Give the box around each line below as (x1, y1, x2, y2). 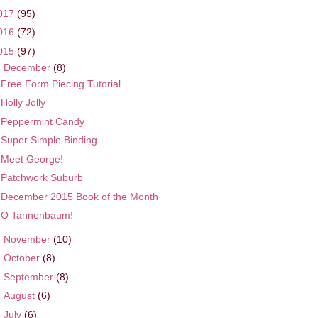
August (3, 290, 38, 302)
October (3, 252, 43, 264)
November (3, 233, 53, 245)
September (3, 270, 56, 283)
